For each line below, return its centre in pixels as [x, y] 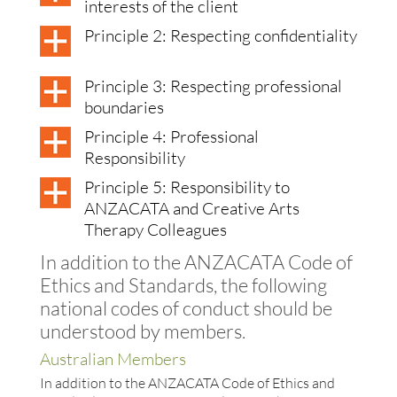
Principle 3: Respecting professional [213, 86]
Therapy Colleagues [155, 230]
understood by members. [142, 331]
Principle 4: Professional [171, 137]
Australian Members [113, 358]
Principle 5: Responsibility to [187, 187]
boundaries [124, 108]
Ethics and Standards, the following [183, 284]
